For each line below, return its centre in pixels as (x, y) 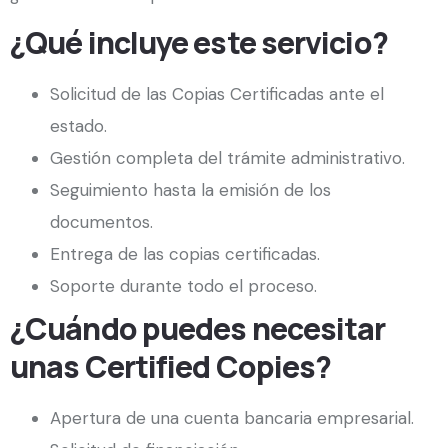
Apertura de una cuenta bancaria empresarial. (232, 418)
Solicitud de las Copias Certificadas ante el (217, 94)
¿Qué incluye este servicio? (199, 43)
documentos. (101, 222)
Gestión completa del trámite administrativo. (227, 158)
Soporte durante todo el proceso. (183, 286)
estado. (78, 126)
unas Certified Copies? (171, 367)
